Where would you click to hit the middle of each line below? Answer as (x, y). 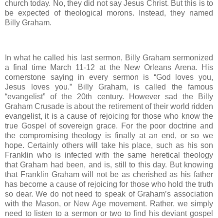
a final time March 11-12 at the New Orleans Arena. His (109, 67)
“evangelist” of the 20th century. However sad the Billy (109, 96)
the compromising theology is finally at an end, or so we (109, 135)
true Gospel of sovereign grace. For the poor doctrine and (109, 126)
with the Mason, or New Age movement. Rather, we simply (109, 203)
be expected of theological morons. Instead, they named (109, 13)
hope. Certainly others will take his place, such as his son (109, 145)
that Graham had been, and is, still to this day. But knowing (109, 164)
